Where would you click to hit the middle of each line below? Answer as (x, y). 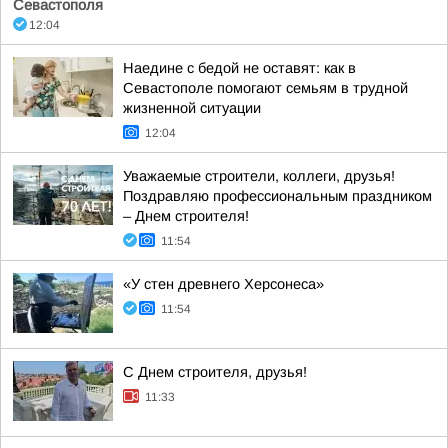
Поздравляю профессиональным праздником (277, 196)
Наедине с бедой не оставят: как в (239, 68)
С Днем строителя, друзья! (215, 372)
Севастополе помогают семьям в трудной (265, 88)
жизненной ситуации (192, 108)
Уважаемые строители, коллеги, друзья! (259, 176)
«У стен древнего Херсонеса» (223, 284)
